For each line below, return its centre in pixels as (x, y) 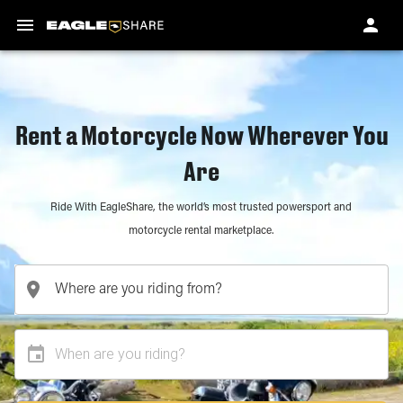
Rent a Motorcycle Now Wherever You (201, 135)
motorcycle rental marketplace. (201, 231)
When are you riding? (120, 354)
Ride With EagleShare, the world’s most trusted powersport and (201, 208)
